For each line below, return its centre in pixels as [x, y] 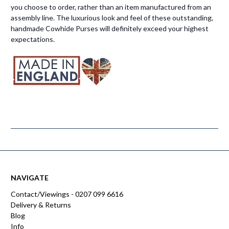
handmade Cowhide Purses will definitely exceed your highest [110, 28]
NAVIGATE [30, 177]
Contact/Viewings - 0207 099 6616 [67, 194]
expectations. [33, 39]
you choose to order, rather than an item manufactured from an [111, 7]
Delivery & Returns [41, 204]
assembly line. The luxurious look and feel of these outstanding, [112, 17]
